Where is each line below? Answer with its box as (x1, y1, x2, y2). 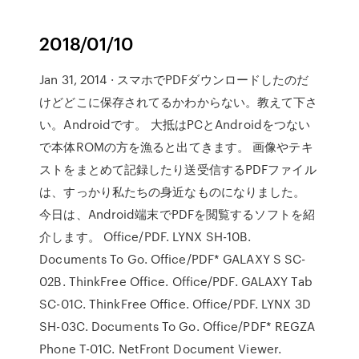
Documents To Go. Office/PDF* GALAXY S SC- (39, 250, 306, 268)
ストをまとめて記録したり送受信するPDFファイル (39, 160, 317, 178)
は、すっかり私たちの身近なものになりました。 (39, 183, 306, 200)
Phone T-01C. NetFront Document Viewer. (39, 340, 282, 357)
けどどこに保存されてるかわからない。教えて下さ (39, 93, 318, 111)
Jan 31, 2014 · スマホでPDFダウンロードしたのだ (39, 71, 309, 88)
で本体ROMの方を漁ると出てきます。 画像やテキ (39, 138, 313, 155)
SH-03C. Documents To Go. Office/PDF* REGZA (39, 317, 316, 335)
